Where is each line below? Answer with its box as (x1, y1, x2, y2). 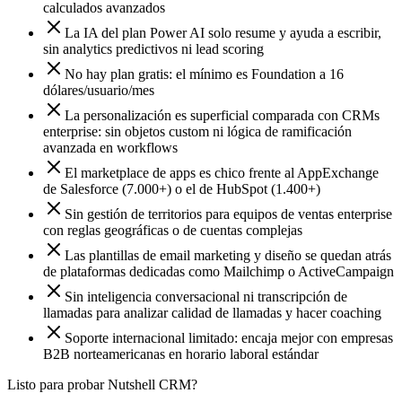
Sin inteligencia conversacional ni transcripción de (65, 289, 347, 305)
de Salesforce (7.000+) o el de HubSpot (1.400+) (43, 181, 320, 197)
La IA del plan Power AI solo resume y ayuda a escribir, (65, 25, 381, 41)
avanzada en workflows (43, 140, 178, 156)
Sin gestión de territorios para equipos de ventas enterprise (65, 206, 392, 223)
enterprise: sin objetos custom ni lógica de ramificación (43, 124, 352, 140)
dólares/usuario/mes (43, 83, 154, 99)
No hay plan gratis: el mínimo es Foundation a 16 (65, 66, 344, 83)
